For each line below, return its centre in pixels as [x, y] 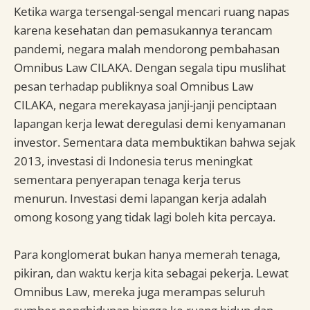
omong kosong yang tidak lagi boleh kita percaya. [145, 217]
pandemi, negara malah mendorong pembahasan [147, 48]
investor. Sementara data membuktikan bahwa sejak [155, 142]
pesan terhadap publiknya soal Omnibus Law [134, 86]
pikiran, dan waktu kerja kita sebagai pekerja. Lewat [151, 273]
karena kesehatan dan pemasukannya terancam [143, 30]
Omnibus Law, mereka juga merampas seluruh [139, 292]
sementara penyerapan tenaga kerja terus [127, 179]
